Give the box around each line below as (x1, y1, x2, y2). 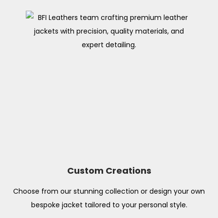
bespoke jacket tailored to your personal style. (31, 200, 187, 210)
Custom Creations (67, 164, 151, 177)
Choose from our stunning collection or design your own (13, 186, 205, 197)
